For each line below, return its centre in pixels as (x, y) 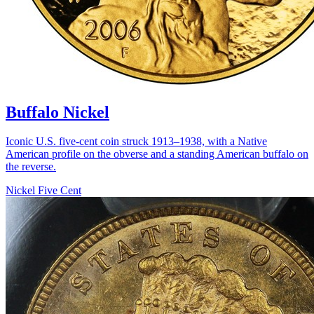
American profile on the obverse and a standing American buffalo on (157, 154)
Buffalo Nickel (57, 112)
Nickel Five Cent (43, 191)
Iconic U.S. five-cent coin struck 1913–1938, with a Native (136, 142)
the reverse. (31, 167)
